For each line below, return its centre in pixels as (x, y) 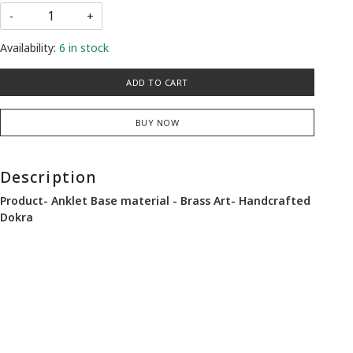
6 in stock (84, 47)
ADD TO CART (157, 82)
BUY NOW (157, 122)
